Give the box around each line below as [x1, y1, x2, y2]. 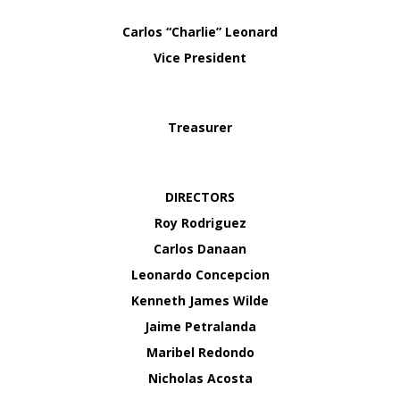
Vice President [154, 49, 246, 66]
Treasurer [168, 119, 232, 136]
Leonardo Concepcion [130, 266, 270, 283]
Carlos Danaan [154, 240, 246, 257]
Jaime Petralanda [144, 318, 256, 335]
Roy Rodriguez [154, 214, 246, 231]
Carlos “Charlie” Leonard [122, 23, 278, 40]
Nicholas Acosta [147, 370, 253, 387]
